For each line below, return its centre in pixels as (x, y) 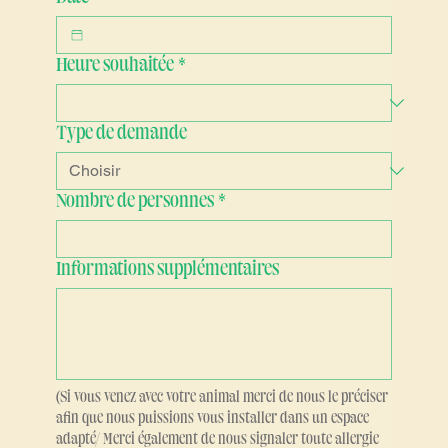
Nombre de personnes (134, 250)
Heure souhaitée (114, 114)
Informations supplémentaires (167, 318)
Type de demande (121, 182)
